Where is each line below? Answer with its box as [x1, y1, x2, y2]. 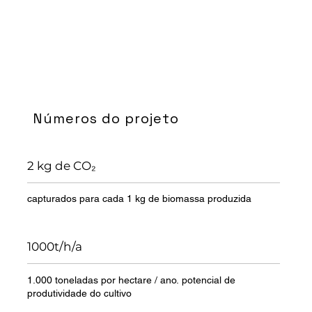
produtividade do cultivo [27, 288, 132, 299]
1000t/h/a [27, 240, 83, 254]
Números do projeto [32, 109, 179, 127]
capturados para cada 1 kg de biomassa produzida [27, 193, 252, 205]
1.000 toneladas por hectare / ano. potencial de [27, 274, 236, 286]
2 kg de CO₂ [27, 158, 97, 173]
